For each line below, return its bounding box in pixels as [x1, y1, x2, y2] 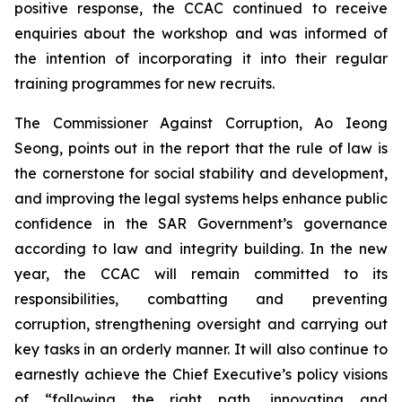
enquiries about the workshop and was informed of [14, 24, 388, 42]
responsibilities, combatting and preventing [14, 290, 388, 308]
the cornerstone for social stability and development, [14, 164, 388, 182]
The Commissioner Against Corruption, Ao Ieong [14, 114, 388, 132]
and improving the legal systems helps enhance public [14, 189, 388, 207]
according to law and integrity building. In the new [14, 240, 388, 258]
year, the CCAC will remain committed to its [14, 265, 388, 283]
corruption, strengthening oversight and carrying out [14, 315, 388, 333]
